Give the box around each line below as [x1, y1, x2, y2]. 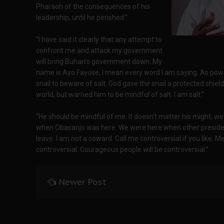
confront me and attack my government [36, 46, 162, 54]
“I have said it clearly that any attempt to [36, 35, 162, 43]
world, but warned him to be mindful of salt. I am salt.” [36, 90, 204, 98]
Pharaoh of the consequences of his [36, 2, 150, 10]
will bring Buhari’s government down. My [36, 57, 162, 65]
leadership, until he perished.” [36, 13, 127, 21]
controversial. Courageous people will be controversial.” [36, 145, 208, 153]
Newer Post [58, 176, 106, 187]
